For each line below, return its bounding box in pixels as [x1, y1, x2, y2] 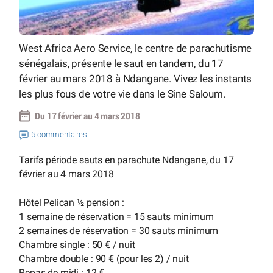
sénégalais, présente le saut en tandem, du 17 [19, 57, 224, 69]
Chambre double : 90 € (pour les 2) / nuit [19, 252, 189, 264]
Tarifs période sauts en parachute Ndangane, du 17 [19, 154, 234, 166]
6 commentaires [31, 130, 88, 140]
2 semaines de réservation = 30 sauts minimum [19, 224, 219, 236]
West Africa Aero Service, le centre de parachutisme [19, 41, 252, 54]
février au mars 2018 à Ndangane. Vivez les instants [19, 72, 252, 85]
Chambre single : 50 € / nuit [19, 238, 135, 250]
